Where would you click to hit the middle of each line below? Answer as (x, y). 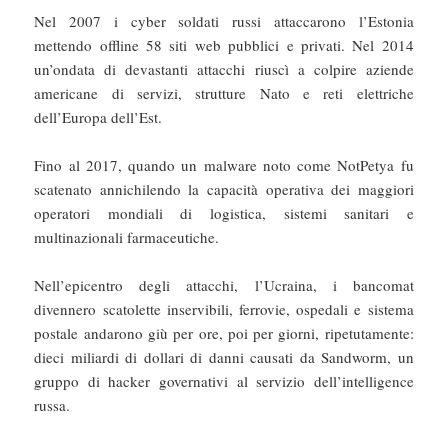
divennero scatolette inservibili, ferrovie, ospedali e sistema (224, 309)
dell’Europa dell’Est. (98, 117)
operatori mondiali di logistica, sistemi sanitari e (224, 213)
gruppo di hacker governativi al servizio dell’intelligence (224, 381)
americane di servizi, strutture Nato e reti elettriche (224, 93)
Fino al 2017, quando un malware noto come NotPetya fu (224, 165)
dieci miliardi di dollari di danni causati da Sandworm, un (224, 357)
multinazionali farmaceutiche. (127, 237)
